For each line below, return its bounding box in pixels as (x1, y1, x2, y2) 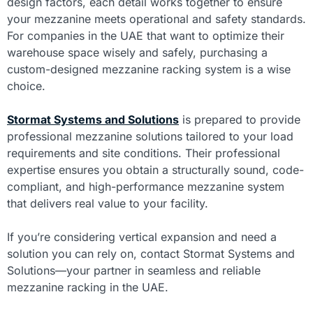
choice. (7, 79, 45, 94)
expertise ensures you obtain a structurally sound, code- (7, 163, 304, 177)
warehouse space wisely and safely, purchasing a (7, 45, 268, 60)
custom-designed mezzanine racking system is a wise (7, 62, 291, 77)
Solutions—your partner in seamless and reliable (7, 263, 261, 278)
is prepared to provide (179, 112, 300, 127)
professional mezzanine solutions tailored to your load (7, 129, 293, 144)
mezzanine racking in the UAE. (7, 280, 168, 295)
